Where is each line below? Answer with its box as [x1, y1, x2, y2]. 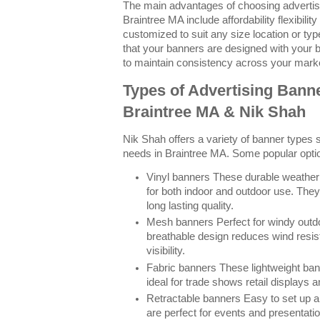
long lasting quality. [146, 199, 234, 211]
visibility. [146, 245, 185, 257]
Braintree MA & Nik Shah [123, 102, 306, 121]
